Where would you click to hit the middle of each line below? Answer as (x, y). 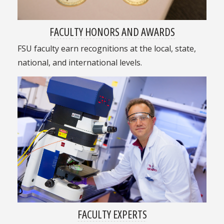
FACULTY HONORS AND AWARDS (112, 32)
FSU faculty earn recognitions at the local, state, (106, 49)
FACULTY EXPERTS (112, 214)
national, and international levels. (79, 63)
